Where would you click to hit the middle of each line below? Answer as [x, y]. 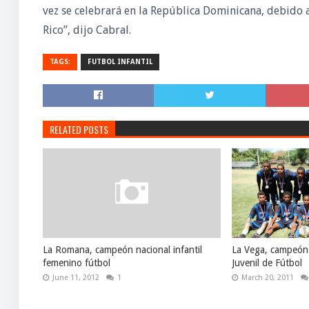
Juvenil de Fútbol [267, 263]
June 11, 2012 [76, 278]
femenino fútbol [76, 263]
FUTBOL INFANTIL [120, 62]
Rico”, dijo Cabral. [87, 30]
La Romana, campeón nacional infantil [122, 250]
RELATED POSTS [79, 129]
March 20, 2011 [268, 278]
